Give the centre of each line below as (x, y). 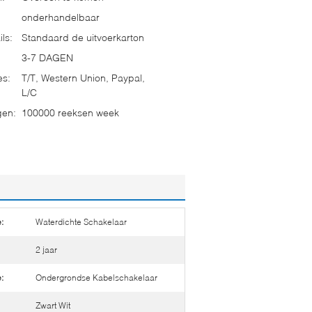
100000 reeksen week (70, 112)
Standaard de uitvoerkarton (83, 37)
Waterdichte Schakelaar (81, 221)
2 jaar (46, 249)
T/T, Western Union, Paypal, (83, 77)
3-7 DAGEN (47, 57)
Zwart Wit (53, 305)
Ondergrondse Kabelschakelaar (96, 277)
